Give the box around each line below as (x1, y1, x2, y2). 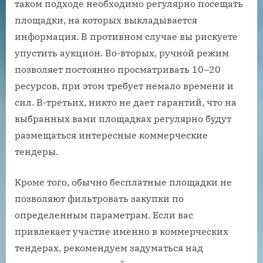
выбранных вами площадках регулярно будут (15, 112, 231, 124)
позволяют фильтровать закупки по (15, 192, 184, 204)
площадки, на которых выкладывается (15, 14, 197, 26)
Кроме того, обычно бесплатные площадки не (15, 176, 232, 188)
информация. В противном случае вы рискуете (15, 30, 238, 42)
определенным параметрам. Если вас (15, 208, 193, 221)
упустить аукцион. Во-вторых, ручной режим (15, 46, 229, 59)
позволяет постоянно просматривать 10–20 (15, 63, 221, 75)
